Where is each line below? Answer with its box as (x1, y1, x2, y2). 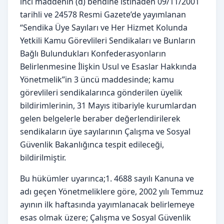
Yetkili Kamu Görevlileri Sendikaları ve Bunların (20, 34, 195, 46)
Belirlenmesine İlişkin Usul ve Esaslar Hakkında (20, 60, 196, 72)
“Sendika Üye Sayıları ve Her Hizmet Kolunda (20, 21, 187, 33)
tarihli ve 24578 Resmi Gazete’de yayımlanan (20, 8, 186, 20)
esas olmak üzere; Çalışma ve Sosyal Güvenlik (20, 211, 191, 223)
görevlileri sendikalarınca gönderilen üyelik (20, 86, 182, 98)
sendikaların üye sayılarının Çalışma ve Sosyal (20, 125, 190, 137)
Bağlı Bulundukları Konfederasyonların (20, 47, 166, 59)
